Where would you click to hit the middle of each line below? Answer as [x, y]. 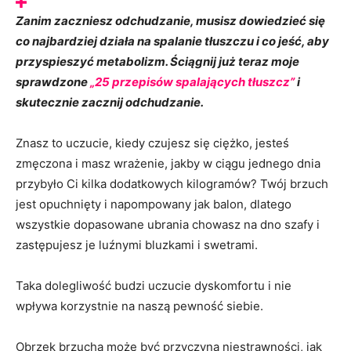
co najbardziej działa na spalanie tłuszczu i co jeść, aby [172, 41]
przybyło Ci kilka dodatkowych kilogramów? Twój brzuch [172, 184]
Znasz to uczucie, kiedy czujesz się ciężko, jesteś [152, 143]
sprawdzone [53, 82]
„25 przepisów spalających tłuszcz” [192, 82]
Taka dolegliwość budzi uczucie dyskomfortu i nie [154, 286]
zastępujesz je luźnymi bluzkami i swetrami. [137, 245]
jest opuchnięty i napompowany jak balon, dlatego [154, 204]
